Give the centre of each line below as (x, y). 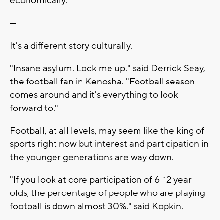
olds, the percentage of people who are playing (108, 193)
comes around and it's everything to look (94, 95)
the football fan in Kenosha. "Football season (102, 81)
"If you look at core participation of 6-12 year (101, 179)
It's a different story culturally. (71, 45)
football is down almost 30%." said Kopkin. (96, 206)
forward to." (34, 108)
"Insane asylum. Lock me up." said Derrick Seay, (108, 68)
